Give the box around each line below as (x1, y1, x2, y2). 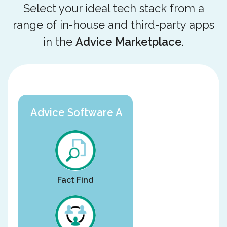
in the (43, 34, 75, 48)
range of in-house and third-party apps (13, 18, 214, 31)
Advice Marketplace (75, 34, 182, 48)
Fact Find (57, 175, 94, 185)
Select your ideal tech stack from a (23, 1, 204, 15)
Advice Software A (30, 106, 123, 119)
